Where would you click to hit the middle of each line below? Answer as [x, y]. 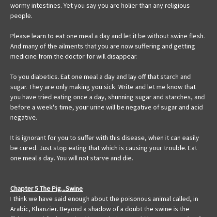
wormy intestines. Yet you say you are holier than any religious [100, 6]
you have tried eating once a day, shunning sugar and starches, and [108, 97]
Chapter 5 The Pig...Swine [46, 189]
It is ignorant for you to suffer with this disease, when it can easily [105, 138]
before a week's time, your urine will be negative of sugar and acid [107, 107]
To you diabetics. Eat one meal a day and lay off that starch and [101, 77]
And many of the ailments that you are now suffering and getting [103, 46]
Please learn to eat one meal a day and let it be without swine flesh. [108, 36]
